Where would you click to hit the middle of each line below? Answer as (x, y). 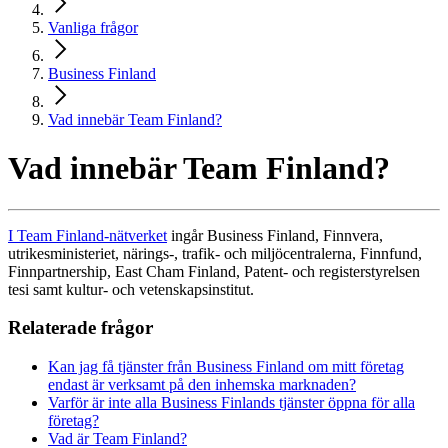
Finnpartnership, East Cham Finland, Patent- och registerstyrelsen (214, 271)
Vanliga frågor (93, 27)
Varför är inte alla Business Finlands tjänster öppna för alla (231, 403)
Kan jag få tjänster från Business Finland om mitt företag (226, 367)
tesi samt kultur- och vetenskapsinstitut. (131, 289)
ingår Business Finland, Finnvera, (275, 235)
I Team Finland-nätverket (87, 235)
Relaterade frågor (80, 328)
